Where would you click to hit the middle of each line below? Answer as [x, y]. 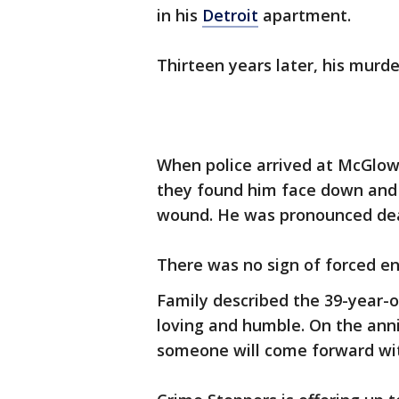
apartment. [305, 16]
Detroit [230, 16]
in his [179, 16]
